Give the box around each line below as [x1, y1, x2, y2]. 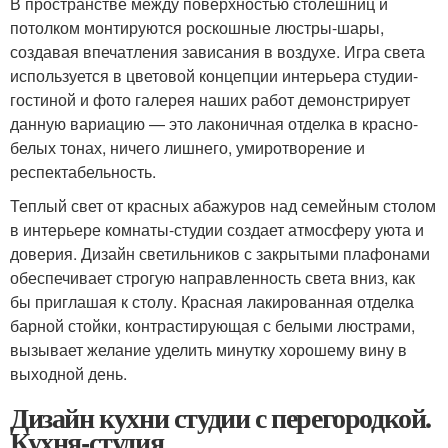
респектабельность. [10, 160, 156, 183]
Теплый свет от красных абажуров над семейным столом [10, 194, 436, 217]
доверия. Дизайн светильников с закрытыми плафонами [10, 242, 430, 265]
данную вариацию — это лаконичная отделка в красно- [10, 112, 418, 135]
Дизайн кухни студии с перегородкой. [10, 397, 432, 438]
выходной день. [10, 362, 127, 385]
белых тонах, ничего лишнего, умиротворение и [10, 136, 365, 159]
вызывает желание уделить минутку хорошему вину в [10, 338, 407, 361]
